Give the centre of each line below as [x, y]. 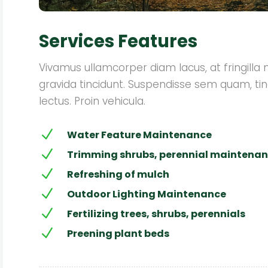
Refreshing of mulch [118, 175]
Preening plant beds [118, 234]
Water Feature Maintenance [139, 135]
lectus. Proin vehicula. [92, 101]
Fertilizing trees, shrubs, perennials [156, 214]
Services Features [118, 41]
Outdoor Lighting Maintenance [146, 194]
